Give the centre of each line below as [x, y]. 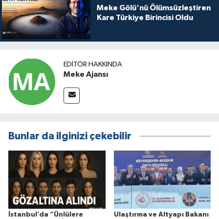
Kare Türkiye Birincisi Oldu [145, 18]
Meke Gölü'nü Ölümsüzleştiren [153, 8]
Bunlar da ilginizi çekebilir [70, 136]
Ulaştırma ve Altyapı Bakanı [161, 214]
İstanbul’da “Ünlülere [46, 214]
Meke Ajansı [86, 75]
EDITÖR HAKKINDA [93, 65]
